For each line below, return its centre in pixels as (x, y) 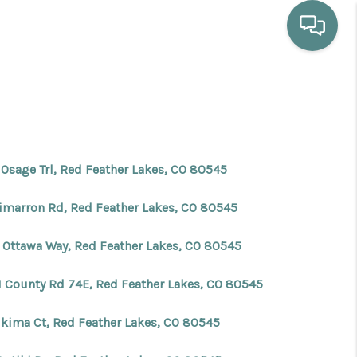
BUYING (250, 248)
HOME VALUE (208, 298)
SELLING (243, 198)
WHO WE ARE (205, 148)
